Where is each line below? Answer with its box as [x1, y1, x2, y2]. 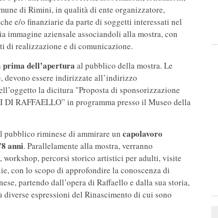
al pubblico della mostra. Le [75, 60, 173, 72]
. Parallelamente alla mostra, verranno [23, 140, 153, 152]
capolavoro [123, 127, 163, 140]
